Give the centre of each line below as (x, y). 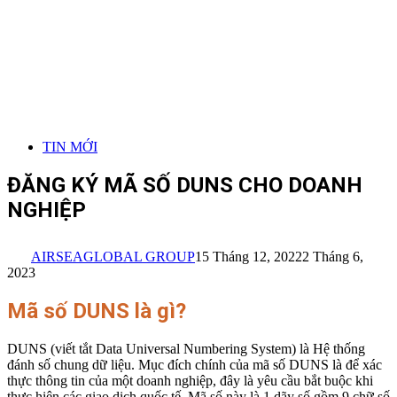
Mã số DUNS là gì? (97, 311)
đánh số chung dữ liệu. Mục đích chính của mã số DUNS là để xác (195, 364)
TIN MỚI (70, 147)
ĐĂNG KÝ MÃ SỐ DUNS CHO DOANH (185, 185)
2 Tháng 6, (333, 256)
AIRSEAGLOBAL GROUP (113, 256)
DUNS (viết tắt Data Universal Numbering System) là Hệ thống (186, 348)
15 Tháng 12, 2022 (249, 256)
